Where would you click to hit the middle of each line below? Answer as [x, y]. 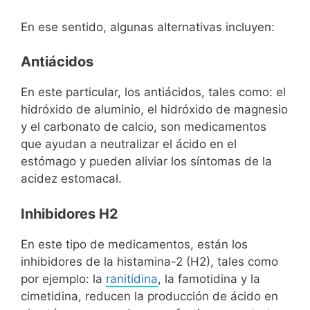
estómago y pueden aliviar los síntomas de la [146, 161]
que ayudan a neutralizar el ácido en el [129, 144]
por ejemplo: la [63, 279]
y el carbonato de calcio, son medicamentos [144, 127]
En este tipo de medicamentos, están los [134, 244]
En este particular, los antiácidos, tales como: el [153, 92]
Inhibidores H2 [70, 213]
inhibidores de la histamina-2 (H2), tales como [149, 261]
